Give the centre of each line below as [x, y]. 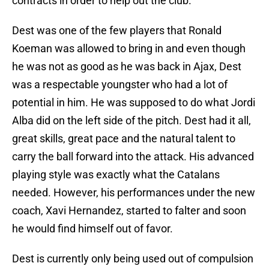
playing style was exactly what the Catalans [116, 175]
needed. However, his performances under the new [134, 193]
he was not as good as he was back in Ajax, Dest [127, 67]
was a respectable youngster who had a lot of [120, 85]
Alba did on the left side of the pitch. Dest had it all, [131, 121]
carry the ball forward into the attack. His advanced [133, 157]
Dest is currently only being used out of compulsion [133, 259]
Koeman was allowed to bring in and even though [129, 49]
